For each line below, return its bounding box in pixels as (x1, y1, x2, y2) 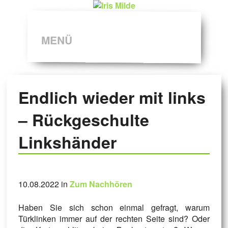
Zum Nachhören (69, 178, 132, 190)
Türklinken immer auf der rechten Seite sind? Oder (18, 213, 210, 225)
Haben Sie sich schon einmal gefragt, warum (18, 202, 210, 214)
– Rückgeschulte (18, 108, 149, 132)
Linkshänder (18, 130, 117, 154)
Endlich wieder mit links (18, 85, 206, 109)
